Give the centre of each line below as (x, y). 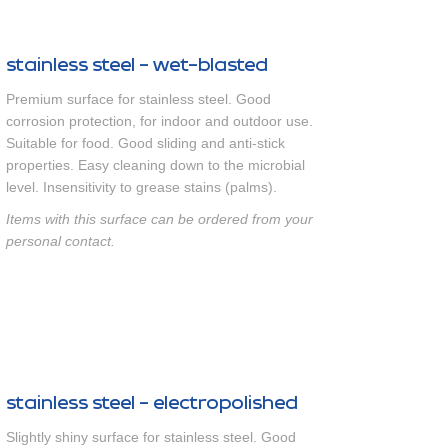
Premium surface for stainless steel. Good (138, 99)
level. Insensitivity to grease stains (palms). (141, 187)
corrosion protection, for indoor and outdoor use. (159, 121)
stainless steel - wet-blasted (137, 65)
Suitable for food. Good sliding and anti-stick (145, 143)
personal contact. (60, 241)
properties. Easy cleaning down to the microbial (155, 165)
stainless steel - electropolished (152, 403)
